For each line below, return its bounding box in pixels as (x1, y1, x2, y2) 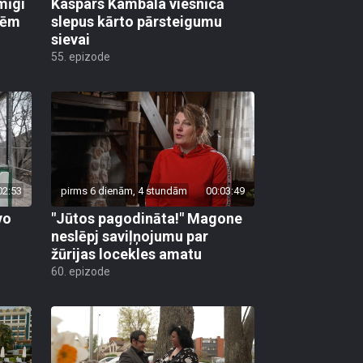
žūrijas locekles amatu (51, 245, 202, 263)
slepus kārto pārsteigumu (51, 13, 222, 31)
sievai (51, 31, 90, 49)
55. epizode (51, 50, 110, 64)
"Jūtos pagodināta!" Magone (51, 209, 242, 227)
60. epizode (51, 264, 110, 278)
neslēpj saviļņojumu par (51, 227, 208, 245)
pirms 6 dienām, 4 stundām (61, 184, 187, 197)
